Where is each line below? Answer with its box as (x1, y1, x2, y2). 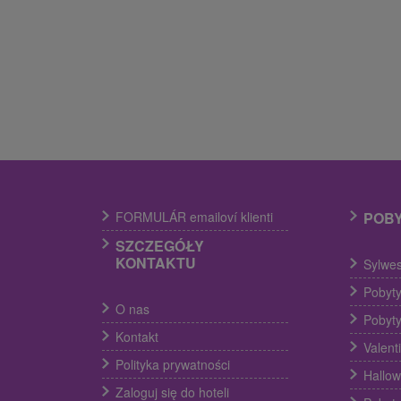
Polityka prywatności (115, 354, 230, 373)
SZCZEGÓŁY (115, 235, 204, 256)
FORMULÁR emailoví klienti (115, 207, 273, 226)
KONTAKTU (115, 252, 196, 273)
